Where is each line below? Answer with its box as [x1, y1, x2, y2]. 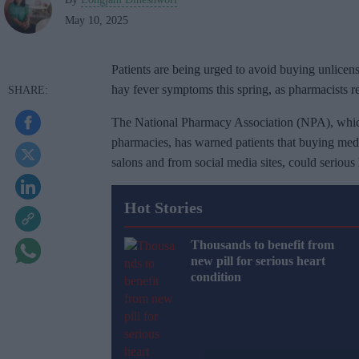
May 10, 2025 [65, 14, 128, 27]
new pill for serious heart [191, 254, 325, 268]
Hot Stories [124, 199, 203, 217]
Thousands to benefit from [191, 238, 334, 252]
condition [191, 270, 241, 284]
